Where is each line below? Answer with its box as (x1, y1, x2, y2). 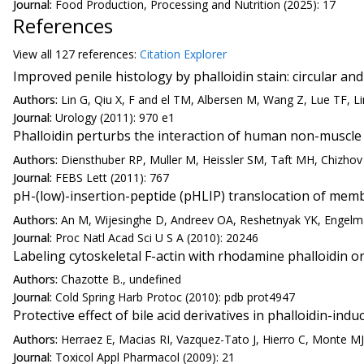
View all (13, 45, 55, 62)
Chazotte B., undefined (61, 271, 181, 288)
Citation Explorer (140, 45, 227, 62)
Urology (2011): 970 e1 (55, 110, 175, 126)
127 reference (55, 45, 128, 62)
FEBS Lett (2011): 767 (55, 169, 169, 185)
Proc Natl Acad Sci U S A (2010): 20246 (55, 229, 258, 245)
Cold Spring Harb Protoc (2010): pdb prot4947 (55, 289, 295, 305)
